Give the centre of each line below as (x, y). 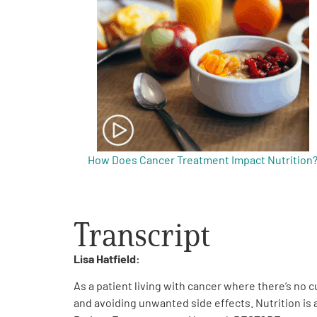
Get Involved (62, 12)
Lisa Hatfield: (107, 259)
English (64, 137)
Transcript (142, 235)
